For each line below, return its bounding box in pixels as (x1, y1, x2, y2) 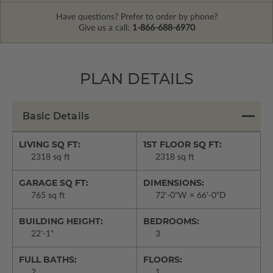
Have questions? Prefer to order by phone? (55, 13, 218, 22)
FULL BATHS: (19, 254, 77, 266)
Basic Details (23, 110, 90, 122)
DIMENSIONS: (143, 177, 204, 189)
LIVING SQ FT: (19, 139, 80, 151)
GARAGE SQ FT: (19, 177, 88, 189)
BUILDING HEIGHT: (19, 216, 103, 227)
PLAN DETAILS (79, 69, 194, 88)
